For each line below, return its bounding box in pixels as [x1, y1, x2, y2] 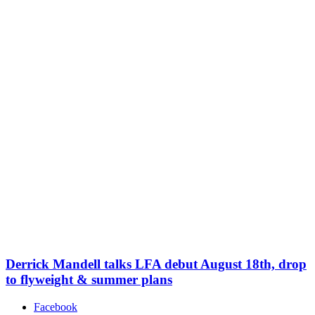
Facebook [34, 300, 77, 313]
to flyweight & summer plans [6, 271, 172, 287]
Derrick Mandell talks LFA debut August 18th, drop [6, 256, 307, 271]
